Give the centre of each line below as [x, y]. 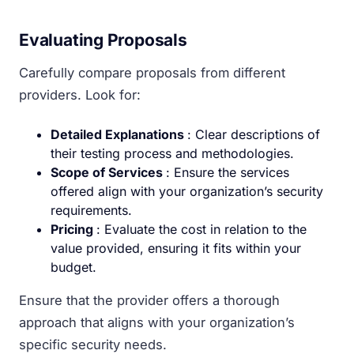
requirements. [91, 210]
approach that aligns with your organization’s [157, 322]
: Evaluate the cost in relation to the [201, 229]
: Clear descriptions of [254, 134]
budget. [73, 267]
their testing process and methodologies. [172, 153]
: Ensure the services [228, 172]
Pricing [73, 229]
